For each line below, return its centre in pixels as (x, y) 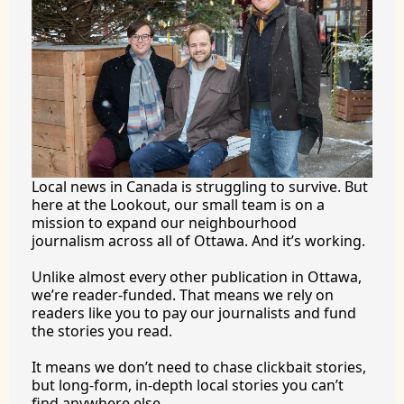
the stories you (84, 331)
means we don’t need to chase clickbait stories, (204, 367)
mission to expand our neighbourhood (164, 223)
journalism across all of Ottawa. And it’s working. (198, 241)
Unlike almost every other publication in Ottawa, (197, 277)
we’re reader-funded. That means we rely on (183, 295)
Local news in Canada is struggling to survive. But (200, 187)
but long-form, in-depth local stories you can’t (188, 385)
